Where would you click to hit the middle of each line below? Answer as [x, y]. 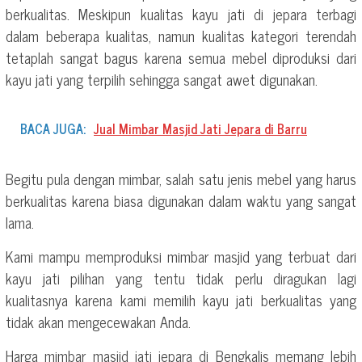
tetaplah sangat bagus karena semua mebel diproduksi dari [181, 57]
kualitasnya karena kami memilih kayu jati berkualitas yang [181, 299]
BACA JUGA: [53, 128]
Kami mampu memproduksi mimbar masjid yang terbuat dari [181, 256]
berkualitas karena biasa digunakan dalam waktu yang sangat [181, 200]
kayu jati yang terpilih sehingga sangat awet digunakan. [162, 79]
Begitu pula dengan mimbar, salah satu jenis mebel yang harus [181, 178]
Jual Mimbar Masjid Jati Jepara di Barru [200, 128]
